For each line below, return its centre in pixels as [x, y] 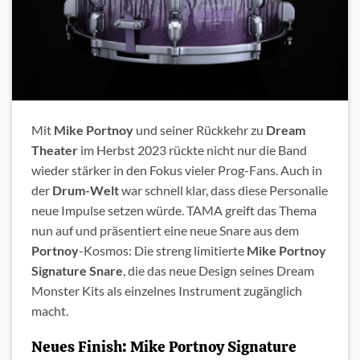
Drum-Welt [86, 190]
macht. [50, 311]
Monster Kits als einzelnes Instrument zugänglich [167, 291]
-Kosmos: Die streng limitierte [163, 251]
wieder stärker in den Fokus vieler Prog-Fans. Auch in [177, 170]
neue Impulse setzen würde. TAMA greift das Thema [174, 211]
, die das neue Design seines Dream [219, 271]
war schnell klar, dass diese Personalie [223, 190]
